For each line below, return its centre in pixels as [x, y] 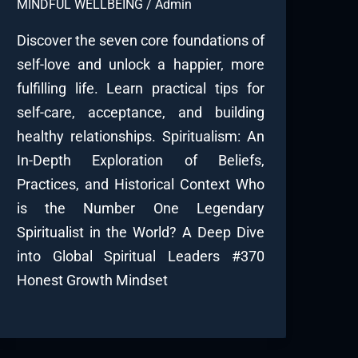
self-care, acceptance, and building [140, 113]
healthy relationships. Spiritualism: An [140, 137]
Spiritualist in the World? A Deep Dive [140, 233]
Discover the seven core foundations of [140, 41]
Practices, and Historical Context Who [140, 185]
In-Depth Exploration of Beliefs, [140, 161]
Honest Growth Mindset [92, 280]
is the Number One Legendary [140, 209]
